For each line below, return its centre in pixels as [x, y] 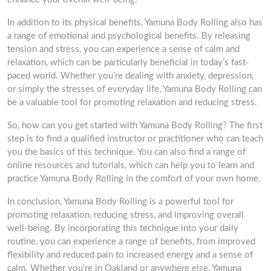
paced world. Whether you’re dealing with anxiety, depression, [130, 76]
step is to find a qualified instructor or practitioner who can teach [135, 139]
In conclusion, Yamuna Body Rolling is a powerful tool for [120, 202]
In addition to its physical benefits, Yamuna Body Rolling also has [135, 23]
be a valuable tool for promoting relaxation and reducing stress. [132, 103]
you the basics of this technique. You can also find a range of [126, 152]
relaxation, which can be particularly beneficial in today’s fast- [128, 63]
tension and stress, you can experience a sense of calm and [123, 49]
